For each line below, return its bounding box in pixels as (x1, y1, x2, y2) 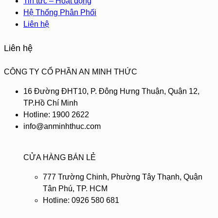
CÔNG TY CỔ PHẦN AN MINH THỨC (4, 67, 137, 76)
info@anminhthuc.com (23, 122, 101, 130)
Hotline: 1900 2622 (23, 110, 89, 119)
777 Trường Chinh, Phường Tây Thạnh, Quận (43, 172, 202, 181)
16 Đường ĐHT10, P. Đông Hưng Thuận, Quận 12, (23, 87, 200, 95)
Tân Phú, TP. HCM (43, 184, 108, 193)
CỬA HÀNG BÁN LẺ (23, 153, 96, 162)
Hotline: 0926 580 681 (43, 196, 119, 204)
